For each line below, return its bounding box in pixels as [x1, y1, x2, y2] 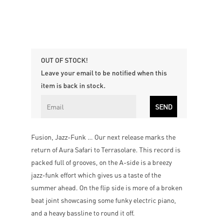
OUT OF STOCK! [41, 55, 88, 64]
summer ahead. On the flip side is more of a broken [31, 183, 182, 192]
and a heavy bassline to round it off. [31, 208, 135, 217]
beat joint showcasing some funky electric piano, [31, 196, 176, 204]
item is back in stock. [41, 81, 106, 90]
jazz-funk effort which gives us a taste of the [31, 170, 161, 179]
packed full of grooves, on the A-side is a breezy [31, 158, 172, 166]
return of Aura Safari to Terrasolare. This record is [31, 145, 181, 154]
